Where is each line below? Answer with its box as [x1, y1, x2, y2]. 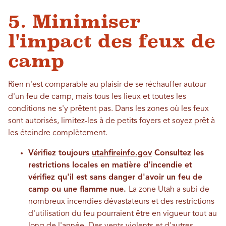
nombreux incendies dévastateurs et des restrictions [28, 198, 214, 206]
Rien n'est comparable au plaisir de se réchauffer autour [8, 81, 206, 89]
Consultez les [152, 149, 204, 158]
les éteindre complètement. [8, 129, 107, 138]
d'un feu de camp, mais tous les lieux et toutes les [8, 93, 186, 101]
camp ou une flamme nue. [28, 186, 129, 194]
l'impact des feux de [8, 31, 215, 52]
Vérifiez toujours [28, 149, 92, 158]
